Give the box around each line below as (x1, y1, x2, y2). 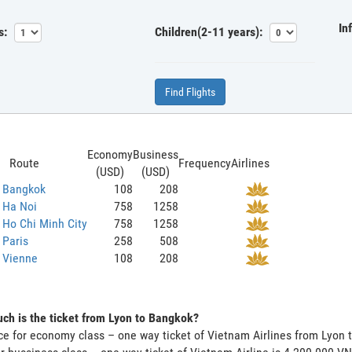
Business (132, 146, 178, 162)
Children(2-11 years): (154, 24, 262, 39)
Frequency (178, 155, 231, 170)
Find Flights (164, 85, 215, 98)
